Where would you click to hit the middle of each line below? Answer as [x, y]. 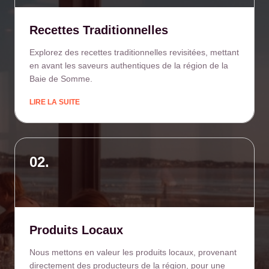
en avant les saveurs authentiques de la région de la [129, 65]
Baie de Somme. [61, 79]
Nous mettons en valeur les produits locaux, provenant [133, 252]
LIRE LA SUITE [55, 102]
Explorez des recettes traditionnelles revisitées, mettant [134, 52]
